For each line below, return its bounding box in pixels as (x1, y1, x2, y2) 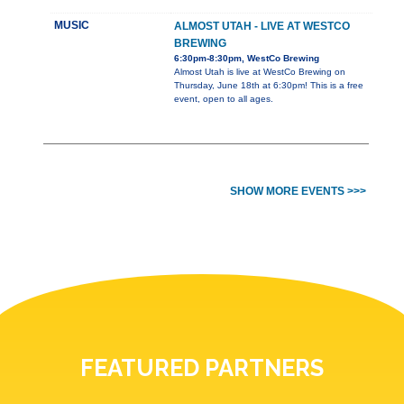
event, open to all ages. (174, 94, 273, 105)
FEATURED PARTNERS (80, 354, 324, 382)
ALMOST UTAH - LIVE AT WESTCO (174, 20, 350, 33)
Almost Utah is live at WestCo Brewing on (174, 67, 345, 78)
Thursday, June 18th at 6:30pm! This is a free (174, 80, 363, 91)
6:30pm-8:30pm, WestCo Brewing (174, 53, 319, 64)
